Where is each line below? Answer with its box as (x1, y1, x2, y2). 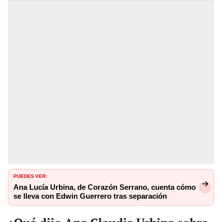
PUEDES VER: (13, 171, 47, 180)
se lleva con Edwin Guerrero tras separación (13, 192, 167, 201)
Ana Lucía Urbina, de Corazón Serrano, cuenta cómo (13, 183, 196, 192)
